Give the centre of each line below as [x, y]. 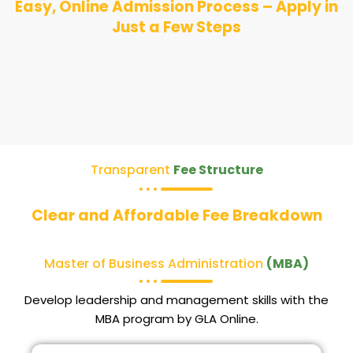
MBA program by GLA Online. [176, 318]
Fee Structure [218, 169]
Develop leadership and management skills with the [176, 299]
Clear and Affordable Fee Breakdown [176, 215]
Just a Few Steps [176, 27]
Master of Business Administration [155, 263]
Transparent [132, 169]
